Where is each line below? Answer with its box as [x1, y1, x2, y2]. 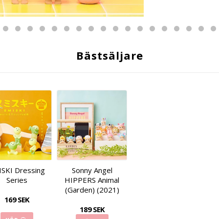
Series [6, 175, 27, 185]
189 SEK [79, 204, 105, 214]
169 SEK [4, 194, 29, 204]
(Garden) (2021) [65, 184, 119, 195]
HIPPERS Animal [65, 175, 119, 185]
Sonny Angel [71, 165, 112, 175]
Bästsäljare [76, 47, 143, 63]
